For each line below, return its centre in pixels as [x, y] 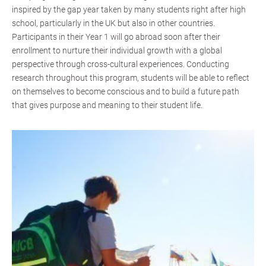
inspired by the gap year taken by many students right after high [129, 9]
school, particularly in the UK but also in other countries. [113, 23]
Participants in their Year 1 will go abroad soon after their [116, 37]
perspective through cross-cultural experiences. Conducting [121, 64]
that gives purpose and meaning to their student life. [107, 105]
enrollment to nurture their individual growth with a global [117, 50]
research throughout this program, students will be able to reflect [131, 78]
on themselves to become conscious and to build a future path [126, 91]
